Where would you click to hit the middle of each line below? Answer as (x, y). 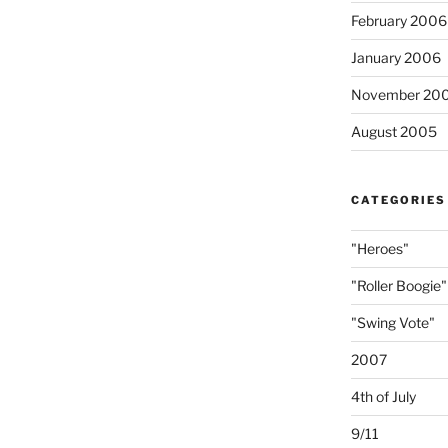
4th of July (383, 396)
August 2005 (393, 131)
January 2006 (395, 57)
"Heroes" (379, 248)
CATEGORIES (398, 199)
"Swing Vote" (392, 322)
